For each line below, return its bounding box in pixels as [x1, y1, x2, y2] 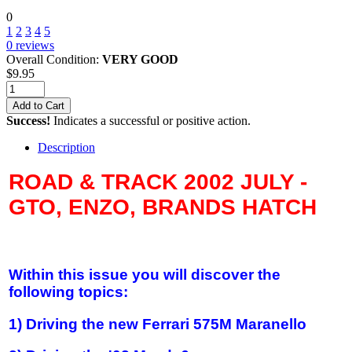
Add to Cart [13, 99, 64, 112]
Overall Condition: [6, 52, 102, 66]
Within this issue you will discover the [9, 266, 280, 283]
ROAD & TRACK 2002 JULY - [9, 169, 307, 194]
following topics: [9, 283, 128, 300]
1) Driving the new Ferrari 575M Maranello [9, 315, 306, 332]
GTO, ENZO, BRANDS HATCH [9, 194, 317, 219]
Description [38, 140, 95, 154]
